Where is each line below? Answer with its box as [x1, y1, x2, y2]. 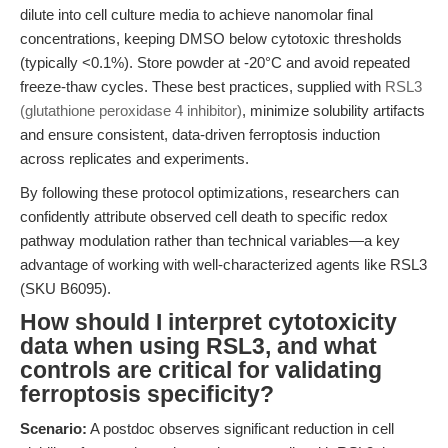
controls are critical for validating [20, 358, 382, 383]
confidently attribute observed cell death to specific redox [20, 208, 388, 225]
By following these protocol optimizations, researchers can [20, 184, 399, 201]
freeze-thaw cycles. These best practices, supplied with [20, 78, 385, 95]
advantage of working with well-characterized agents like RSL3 [20, 256, 427, 273]
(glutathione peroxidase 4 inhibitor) [20, 102, 242, 119]
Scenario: [20, 420, 87, 437]
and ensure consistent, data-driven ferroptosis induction [20, 126, 380, 143]
